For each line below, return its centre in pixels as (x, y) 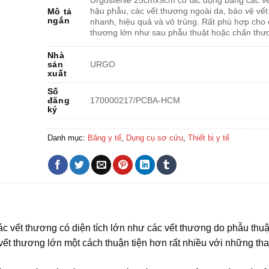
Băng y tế (104, 138)
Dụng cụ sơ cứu (154, 138)
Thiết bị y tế (208, 138)
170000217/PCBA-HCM (135, 101)
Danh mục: (67, 138)
